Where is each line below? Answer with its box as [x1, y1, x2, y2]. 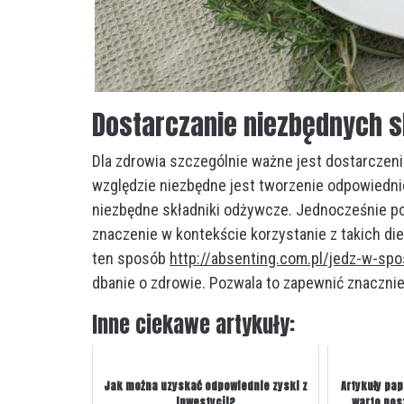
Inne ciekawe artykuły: [92, 308, 295, 342]
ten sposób [92, 249, 170, 269]
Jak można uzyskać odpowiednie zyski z [104, 378, 308, 395]
